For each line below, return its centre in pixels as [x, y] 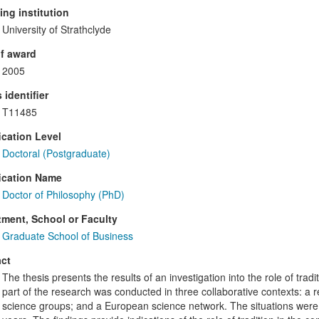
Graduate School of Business [67, 236]
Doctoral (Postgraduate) [56, 153]
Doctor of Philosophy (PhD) [63, 195]
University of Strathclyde [56, 30]
